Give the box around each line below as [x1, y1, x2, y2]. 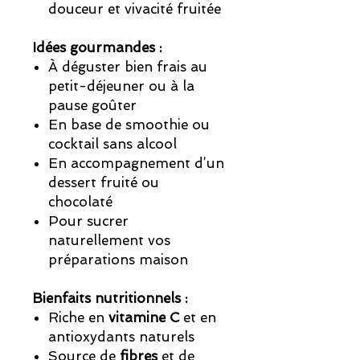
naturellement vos [48, 232, 170, 249]
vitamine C [108, 309, 179, 326]
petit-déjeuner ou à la [48, 78, 194, 95]
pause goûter [48, 97, 137, 114]
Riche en [48, 309, 108, 326]
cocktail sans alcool [48, 136, 177, 153]
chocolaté [48, 194, 112, 211]
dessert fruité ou [48, 174, 159, 191]
